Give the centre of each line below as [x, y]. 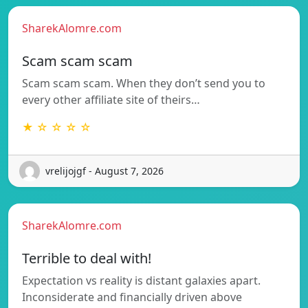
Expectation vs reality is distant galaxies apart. [141, 280]
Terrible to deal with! [87, 258]
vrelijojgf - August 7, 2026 [104, 171]
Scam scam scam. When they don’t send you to [144, 83]
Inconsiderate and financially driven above [132, 297]
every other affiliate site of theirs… [111, 99]
